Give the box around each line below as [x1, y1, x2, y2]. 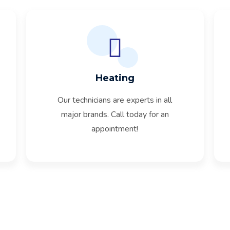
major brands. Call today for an [61, 109, 169, 120]
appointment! [91, 123, 139, 135]
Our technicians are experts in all [57, 94, 172, 106]
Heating [95, 72, 135, 84]
